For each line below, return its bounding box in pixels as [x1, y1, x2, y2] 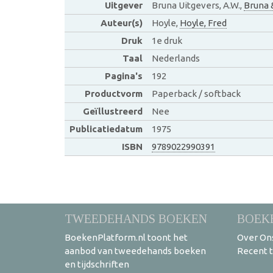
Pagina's [104, 70, 143, 81]
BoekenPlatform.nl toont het [65, 232, 188, 243]
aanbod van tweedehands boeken [65, 245, 206, 256]
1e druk [151, 35, 182, 46]
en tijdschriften [65, 258, 129, 269]
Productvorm [84, 88, 143, 99]
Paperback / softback [151, 88, 241, 99]
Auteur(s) [100, 17, 143, 28]
